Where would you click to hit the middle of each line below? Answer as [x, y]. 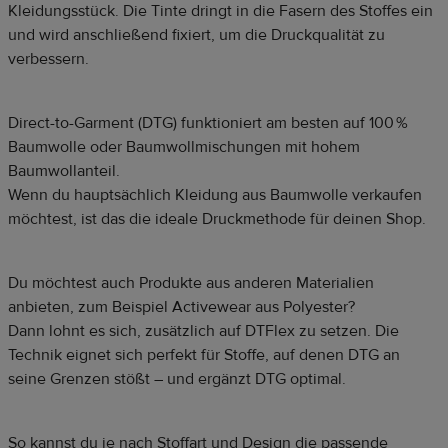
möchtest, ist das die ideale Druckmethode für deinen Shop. [217, 218]
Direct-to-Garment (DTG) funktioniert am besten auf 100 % [208, 122]
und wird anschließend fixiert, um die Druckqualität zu [196, 34]
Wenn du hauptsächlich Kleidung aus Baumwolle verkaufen [215, 194]
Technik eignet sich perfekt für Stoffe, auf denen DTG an [204, 354]
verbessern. [48, 58]
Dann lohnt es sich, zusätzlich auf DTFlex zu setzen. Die [203, 330]
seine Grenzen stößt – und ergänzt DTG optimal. [177, 378]
